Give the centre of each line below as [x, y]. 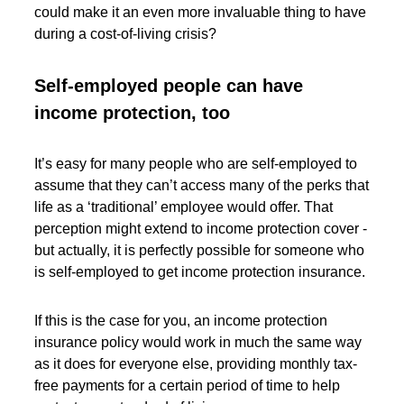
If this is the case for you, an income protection [181, 320]
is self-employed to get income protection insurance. [200, 271]
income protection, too [133, 112]
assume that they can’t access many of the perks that [202, 185]
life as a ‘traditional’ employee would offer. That [184, 207]
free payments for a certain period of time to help [188, 385]
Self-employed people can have [169, 85]
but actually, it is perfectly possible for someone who [200, 250]
